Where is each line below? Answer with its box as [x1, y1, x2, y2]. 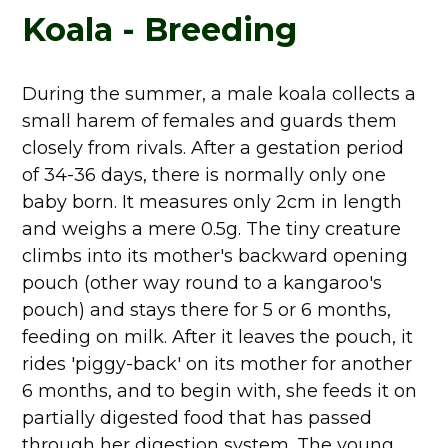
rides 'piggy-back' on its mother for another [22, 353, 413, 375]
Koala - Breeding [22, 10, 298, 49]
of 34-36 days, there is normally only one [22, 164, 387, 186]
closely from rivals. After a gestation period [22, 137, 405, 159]
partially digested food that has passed [22, 407, 373, 429]
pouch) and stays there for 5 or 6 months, [22, 299, 392, 321]
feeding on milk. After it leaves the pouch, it [22, 326, 414, 348]
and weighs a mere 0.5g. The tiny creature [22, 218, 402, 240]
